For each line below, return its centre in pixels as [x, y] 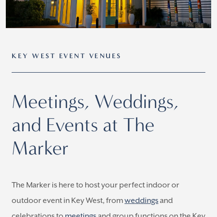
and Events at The [83, 125]
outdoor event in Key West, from [68, 201]
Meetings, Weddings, [95, 101]
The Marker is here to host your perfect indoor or [95, 185]
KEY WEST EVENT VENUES [67, 56]
